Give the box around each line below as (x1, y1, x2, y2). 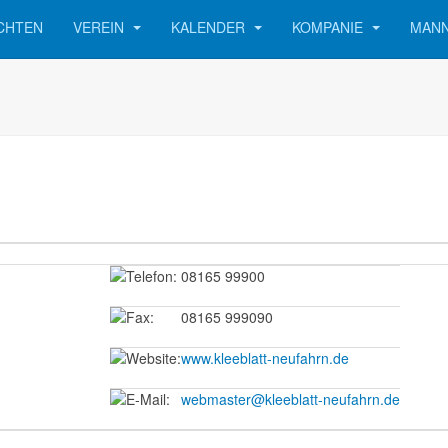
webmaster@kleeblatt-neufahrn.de (181, 389, 400, 409)
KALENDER (171, 17, 249, 37)
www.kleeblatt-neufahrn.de (181, 348, 349, 368)
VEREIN (73, 17, 128, 37)
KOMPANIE (292, 17, 367, 37)
